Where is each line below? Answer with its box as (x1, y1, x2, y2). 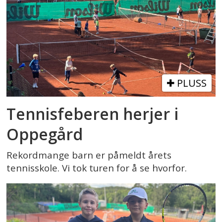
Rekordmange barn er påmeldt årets (6, 149, 172, 162)
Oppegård (6, 123, 83, 145)
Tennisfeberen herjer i (6, 103, 179, 125)
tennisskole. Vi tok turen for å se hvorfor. (6, 162, 187, 175)
